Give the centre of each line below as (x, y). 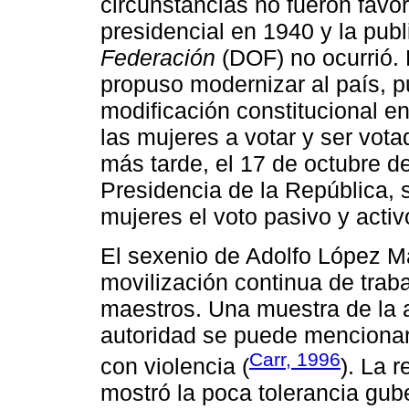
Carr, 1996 (295, 359)
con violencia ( (175, 366)
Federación (158, 58)
